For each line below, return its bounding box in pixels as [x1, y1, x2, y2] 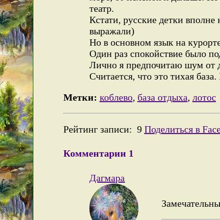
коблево [99, 91, 133, 103]
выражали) [89, 25, 135, 36]
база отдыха [137, 91, 188, 103]
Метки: [63, 91, 97, 103]
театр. [89, 2, 114, 14]
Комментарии [63, 148, 129, 159]
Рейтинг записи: [63, 123, 135, 135]
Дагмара [89, 172, 125, 183]
